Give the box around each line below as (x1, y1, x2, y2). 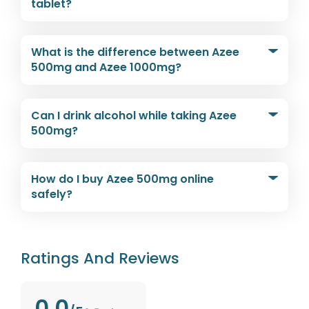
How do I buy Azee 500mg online (31, 171, 214, 188)
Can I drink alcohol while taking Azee (31, 108, 237, 124)
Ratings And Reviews (21, 248, 179, 270)
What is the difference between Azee (31, 44, 239, 61)
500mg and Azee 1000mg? (31, 59, 181, 76)
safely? (31, 186, 72, 203)
